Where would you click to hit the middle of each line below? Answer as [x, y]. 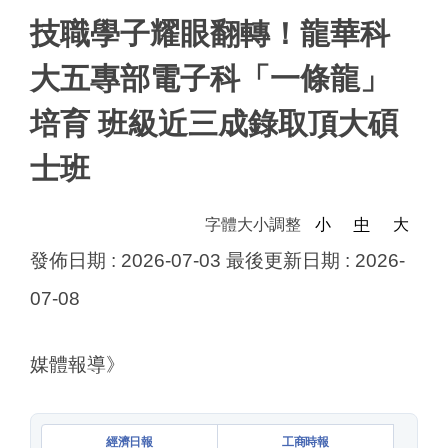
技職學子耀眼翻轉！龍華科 [210, 33]
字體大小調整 [255, 224]
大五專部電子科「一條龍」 [210, 78]
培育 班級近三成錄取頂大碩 [214, 123]
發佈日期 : [75, 260]
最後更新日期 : [290, 260]
